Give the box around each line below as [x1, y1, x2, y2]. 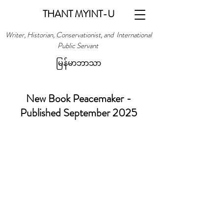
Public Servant [57, 40, 100, 51]
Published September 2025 [20, 105, 137, 120]
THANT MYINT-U [43, 7, 114, 21]
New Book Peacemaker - [26, 91, 132, 106]
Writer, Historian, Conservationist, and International [5, 29, 152, 40]
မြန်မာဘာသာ [56, 58, 101, 68]
